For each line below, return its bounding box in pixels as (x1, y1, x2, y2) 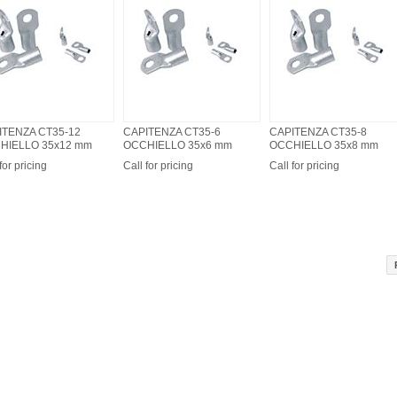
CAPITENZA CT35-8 (269, 126, 367, 138)
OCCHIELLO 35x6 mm (123, 139, 232, 152)
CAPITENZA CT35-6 (123, 126, 221, 138)
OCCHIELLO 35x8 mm (269, 139, 378, 152)
